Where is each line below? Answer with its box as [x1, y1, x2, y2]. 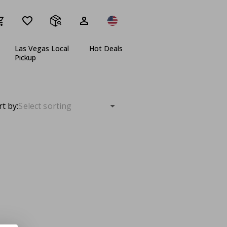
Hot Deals [89, 44, 123, 53]
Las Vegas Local [15, 44, 69, 53]
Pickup [15, 53, 36, 62]
